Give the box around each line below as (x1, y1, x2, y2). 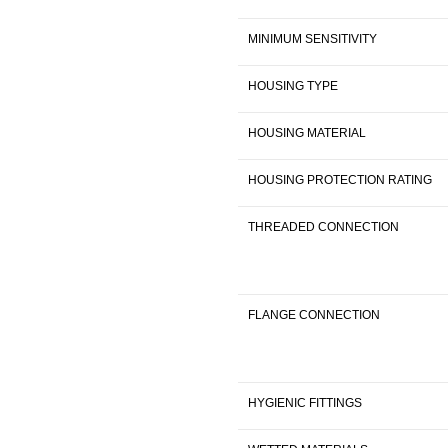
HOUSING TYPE (248, 78, 338, 93)
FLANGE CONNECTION (248, 307, 380, 322)
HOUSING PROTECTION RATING (248, 172, 432, 187)
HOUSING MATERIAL (248, 125, 366, 140)
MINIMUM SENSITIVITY (248, 31, 377, 46)
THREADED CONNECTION (248, 219, 399, 234)
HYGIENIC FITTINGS (248, 395, 362, 410)
